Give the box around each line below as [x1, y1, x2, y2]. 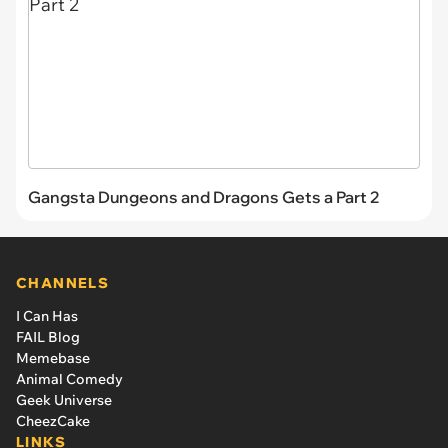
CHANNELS [16, 273, 110, 292]
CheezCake [16, 411, 90, 430]
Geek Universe [16, 390, 112, 409]
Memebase [16, 348, 90, 367]
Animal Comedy [16, 369, 123, 388]
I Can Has [16, 306, 78, 325]
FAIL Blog [16, 327, 80, 346]
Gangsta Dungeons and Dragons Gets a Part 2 [28, 186, 380, 207]
